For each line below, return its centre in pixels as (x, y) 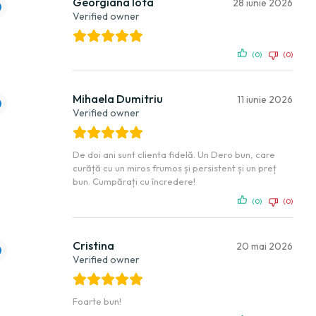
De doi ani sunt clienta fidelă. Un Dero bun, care (174, 154)
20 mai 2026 (265, 246)
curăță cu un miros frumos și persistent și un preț (175, 168)
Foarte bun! (97, 301)
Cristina (93, 245)
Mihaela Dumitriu (118, 98)
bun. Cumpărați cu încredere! (134, 181)
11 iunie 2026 (265, 99)
